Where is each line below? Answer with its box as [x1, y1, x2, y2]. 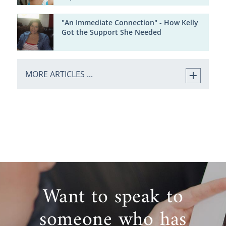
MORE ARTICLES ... [25, 68, 93, 80]
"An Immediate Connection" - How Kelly [61, 18, 198, 28]
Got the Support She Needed [61, 27, 161, 37]
